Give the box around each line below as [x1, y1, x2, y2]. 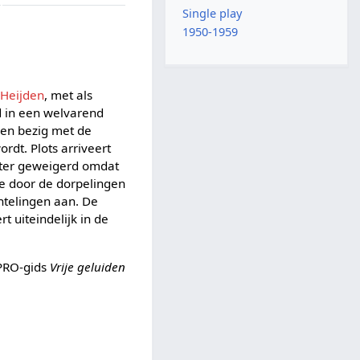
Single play [182, 5, 243, 21]
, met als [44, 87, 93, 104]
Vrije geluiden [50, 258, 126, 275]
